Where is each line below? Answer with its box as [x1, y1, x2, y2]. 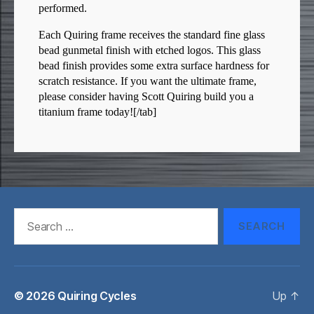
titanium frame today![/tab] [39, 105, 156, 120]
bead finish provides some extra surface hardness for [39, 59, 269, 74]
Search [8, 207, 47, 223]
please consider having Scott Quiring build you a [39, 90, 254, 104]
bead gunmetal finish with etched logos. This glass [39, 43, 261, 58]
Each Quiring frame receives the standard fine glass [39, 28, 265, 43]
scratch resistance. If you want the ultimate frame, [39, 74, 257, 89]
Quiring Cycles [57, 289, 137, 303]
